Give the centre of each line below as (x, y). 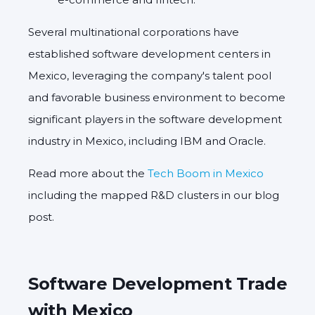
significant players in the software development (155, 119)
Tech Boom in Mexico (206, 173)
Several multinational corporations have (134, 32)
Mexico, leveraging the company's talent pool (150, 75)
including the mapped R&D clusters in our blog (154, 195)
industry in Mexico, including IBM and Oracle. (147, 141)
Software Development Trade (157, 283)
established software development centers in (149, 53)
